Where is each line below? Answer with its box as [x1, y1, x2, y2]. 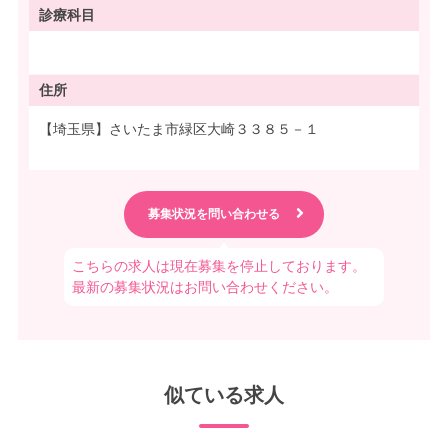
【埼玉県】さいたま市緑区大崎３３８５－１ [39, 121, 319, 138]
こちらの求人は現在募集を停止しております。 [72, 258, 366, 275]
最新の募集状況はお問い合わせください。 [72, 279, 338, 296]
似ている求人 [164, 384, 284, 407]
